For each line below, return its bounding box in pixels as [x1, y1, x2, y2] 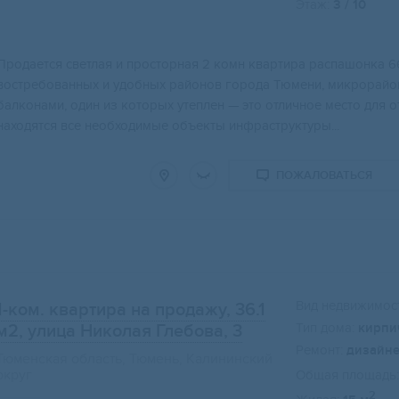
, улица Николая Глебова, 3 [19, 321, 242, 343]
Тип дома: [296, 320, 354, 337]
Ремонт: [296, 342, 343, 359]
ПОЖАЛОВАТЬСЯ [276, 168, 372, 183]
